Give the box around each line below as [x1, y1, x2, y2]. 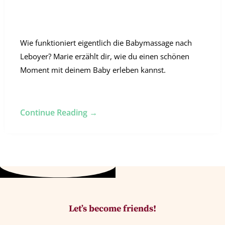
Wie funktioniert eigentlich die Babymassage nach [20, 38, 192, 48]
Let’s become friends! [69, 203, 156, 215]
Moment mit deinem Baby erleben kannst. [20, 65, 166, 75]
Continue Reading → [20, 107, 97, 119]
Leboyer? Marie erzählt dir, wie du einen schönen [20, 51, 189, 62]
